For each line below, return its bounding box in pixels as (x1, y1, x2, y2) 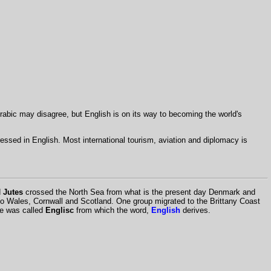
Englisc (45, 205, 74, 215)
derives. (180, 205, 211, 215)
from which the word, (73, 205, 151, 215)
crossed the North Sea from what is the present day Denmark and (22, 187, 255, 197)
